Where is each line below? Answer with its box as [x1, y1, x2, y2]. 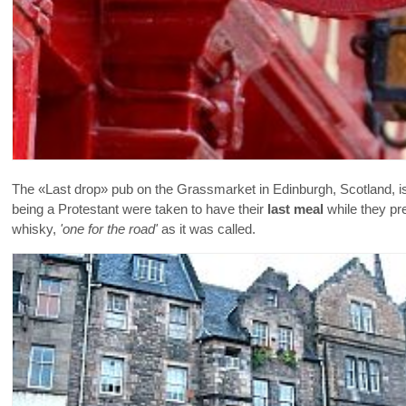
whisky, [12, 221, 60, 237]
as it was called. [158, 221, 256, 237]
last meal [267, 201, 324, 217]
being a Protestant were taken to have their [12, 201, 267, 217]
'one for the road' [60, 221, 158, 237]
